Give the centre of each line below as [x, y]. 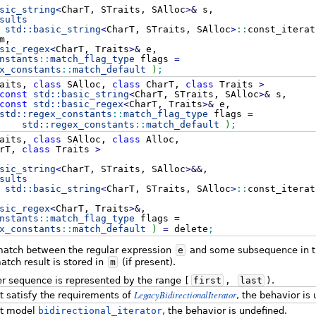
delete [188, 229]
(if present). [147, 262]
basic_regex [92, 104]
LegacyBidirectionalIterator [185, 295]
